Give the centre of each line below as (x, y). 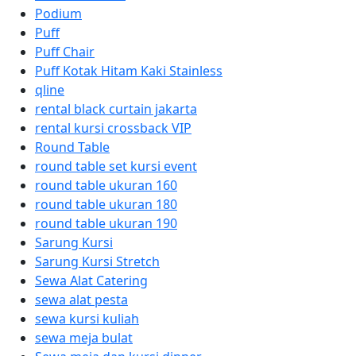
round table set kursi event (116, 166)
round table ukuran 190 (106, 223)
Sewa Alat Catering (91, 281)
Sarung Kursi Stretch (97, 261)
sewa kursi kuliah (87, 319)
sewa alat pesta (81, 300)
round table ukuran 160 (106, 185)
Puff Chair (65, 52)
